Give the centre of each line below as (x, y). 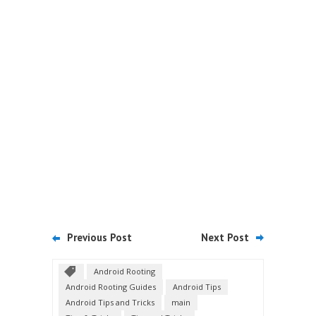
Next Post (225, 238)
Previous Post (99, 238)
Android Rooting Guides (111, 287)
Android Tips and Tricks (110, 303)
